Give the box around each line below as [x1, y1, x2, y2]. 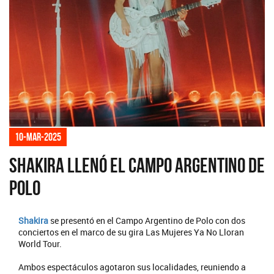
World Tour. [18, 237, 62, 250]
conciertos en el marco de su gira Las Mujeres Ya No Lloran [18, 226, 244, 238]
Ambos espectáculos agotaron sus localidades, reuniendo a [18, 261, 246, 273]
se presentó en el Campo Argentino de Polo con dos [48, 214, 245, 226]
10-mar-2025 [15, 130, 61, 143]
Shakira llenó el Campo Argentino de [9, 154, 265, 177]
